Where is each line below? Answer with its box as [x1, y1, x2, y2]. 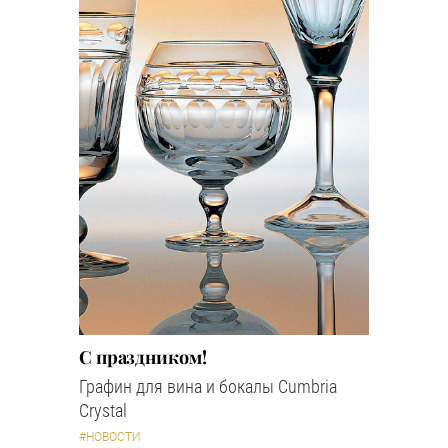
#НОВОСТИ [79, 429, 141, 444]
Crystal [79, 399, 127, 421]
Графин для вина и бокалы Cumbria [79, 375, 337, 397]
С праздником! [79, 344, 207, 369]
